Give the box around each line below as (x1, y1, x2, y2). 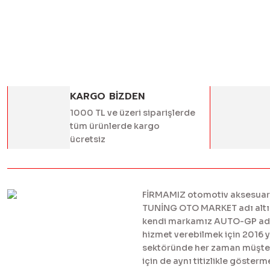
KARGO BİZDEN (70, 89, 145, 104)
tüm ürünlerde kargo (70, 121, 160, 131)
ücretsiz (70, 134, 105, 145)
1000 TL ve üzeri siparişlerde (70, 107, 195, 118)
